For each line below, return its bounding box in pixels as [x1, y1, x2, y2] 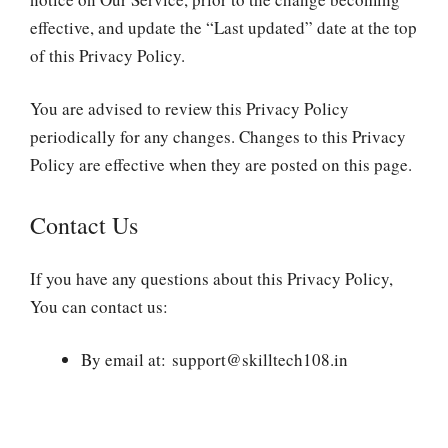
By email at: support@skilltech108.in [81, 348, 348, 371]
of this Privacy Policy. [30, 43, 185, 67]
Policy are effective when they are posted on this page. [30, 153, 412, 176]
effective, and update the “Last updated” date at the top [30, 15, 417, 39]
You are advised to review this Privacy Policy [30, 97, 349, 120]
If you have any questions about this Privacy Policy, [30, 266, 393, 290]
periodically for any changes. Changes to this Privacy [30, 125, 406, 148]
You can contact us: [30, 294, 168, 318]
